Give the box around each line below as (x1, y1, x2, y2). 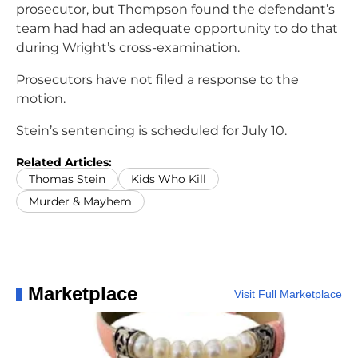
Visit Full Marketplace (234, 288, 342, 301)
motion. (16, 91, 66, 107)
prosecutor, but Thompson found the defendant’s (16, 2, 335, 18)
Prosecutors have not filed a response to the (16, 72, 299, 88)
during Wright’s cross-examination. (16, 40, 240, 56)
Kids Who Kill (131, 172, 206, 187)
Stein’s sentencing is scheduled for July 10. (16, 123, 287, 139)
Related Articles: (16, 155, 112, 170)
